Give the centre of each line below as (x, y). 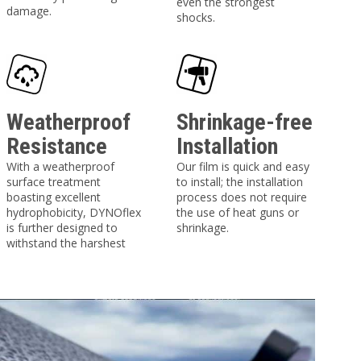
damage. (29, 11)
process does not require (242, 197)
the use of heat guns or (238, 212)
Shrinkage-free (245, 122)
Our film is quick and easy (243, 166)
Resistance (56, 146)
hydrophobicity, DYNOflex (73, 212)
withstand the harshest (66, 243)
